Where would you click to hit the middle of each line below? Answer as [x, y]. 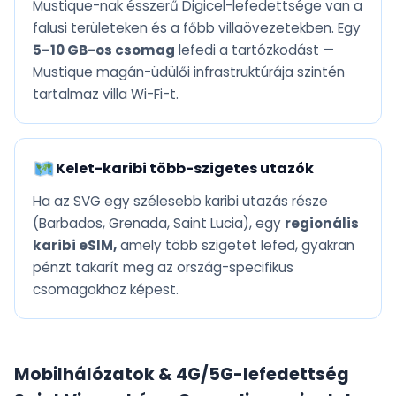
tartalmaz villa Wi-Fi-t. [106, 95]
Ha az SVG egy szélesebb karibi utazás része [180, 202]
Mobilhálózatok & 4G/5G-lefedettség [182, 375]
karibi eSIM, [75, 246]
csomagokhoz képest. [106, 290]
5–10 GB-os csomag [104, 50]
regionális [322, 224]
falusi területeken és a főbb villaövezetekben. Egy [197, 28]
